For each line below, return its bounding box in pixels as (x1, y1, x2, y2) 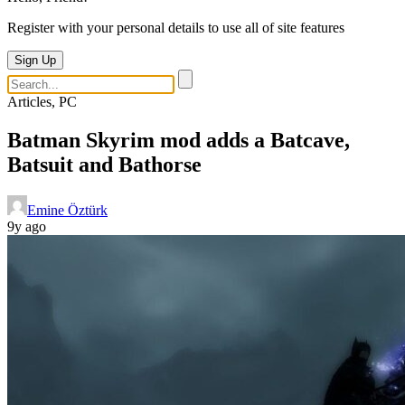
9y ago (7, 218, 46, 234)
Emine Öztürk (27, 202, 108, 218)
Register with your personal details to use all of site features (7, 20, 344, 35)
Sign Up (14, 53, 56, 67)
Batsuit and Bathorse (7, 152, 202, 176)
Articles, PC (7, 94, 77, 109)
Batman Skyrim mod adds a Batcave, (7, 127, 350, 152)
